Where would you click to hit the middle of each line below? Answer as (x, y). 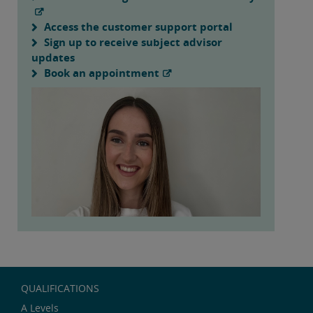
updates (53, 57)
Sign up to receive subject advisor (133, 42)
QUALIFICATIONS (60, 288)
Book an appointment (102, 72)
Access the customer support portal (138, 26)
